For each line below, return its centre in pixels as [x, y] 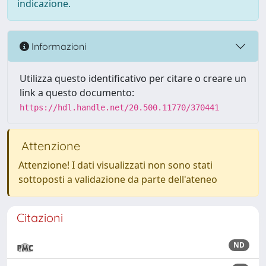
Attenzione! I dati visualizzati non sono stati [115, 165]
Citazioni [40, 218]
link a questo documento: [77, 93]
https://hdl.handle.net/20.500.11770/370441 [119, 107]
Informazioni [58, 46]
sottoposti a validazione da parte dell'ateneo [118, 179]
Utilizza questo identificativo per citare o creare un [133, 78]
